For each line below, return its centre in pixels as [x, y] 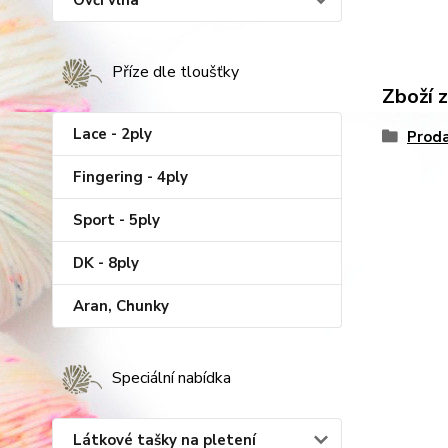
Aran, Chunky [121, 306]
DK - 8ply [106, 263]
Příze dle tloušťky [175, 72]
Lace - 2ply [112, 134]
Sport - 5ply [116, 220]
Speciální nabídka [171, 378]
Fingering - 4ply [130, 177]
